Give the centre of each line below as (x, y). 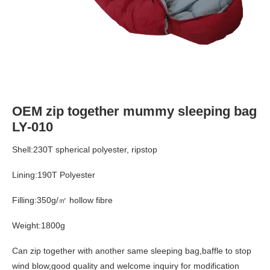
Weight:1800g (39, 225)
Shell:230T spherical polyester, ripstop (85, 149)
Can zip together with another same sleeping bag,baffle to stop (132, 251)
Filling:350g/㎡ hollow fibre (62, 200)
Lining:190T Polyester (54, 175)
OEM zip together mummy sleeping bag (134, 111)
